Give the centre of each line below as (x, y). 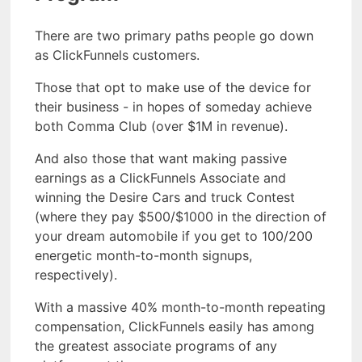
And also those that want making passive (161, 158)
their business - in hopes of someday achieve (173, 106)
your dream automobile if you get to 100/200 (174, 236)
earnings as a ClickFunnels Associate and (160, 177)
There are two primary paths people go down (174, 35)
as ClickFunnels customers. (117, 55)
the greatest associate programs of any (156, 345)
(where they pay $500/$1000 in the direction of (181, 216)
